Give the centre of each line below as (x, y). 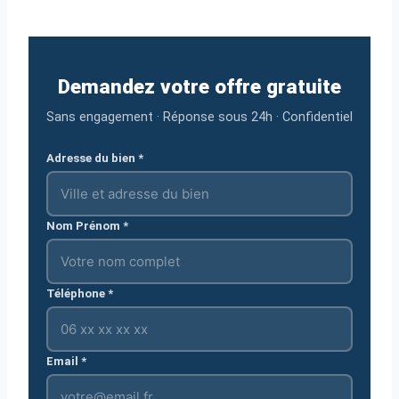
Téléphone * (80, 293)
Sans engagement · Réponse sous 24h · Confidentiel (199, 117)
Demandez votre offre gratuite (199, 86)
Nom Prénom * (87, 226)
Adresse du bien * (95, 158)
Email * (66, 361)
